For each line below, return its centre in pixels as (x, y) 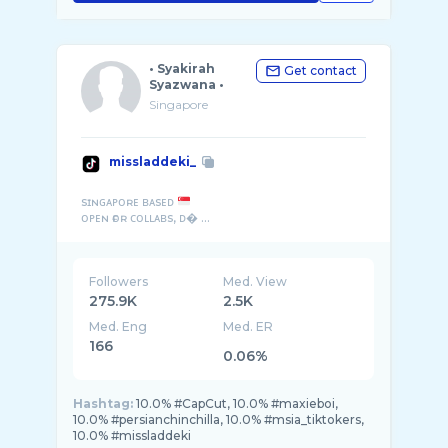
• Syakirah (182, 68)
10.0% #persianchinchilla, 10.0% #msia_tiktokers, (218, 419)
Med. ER (248, 326)
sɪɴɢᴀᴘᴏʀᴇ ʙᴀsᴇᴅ (129, 201)
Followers (118, 281)
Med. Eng (118, 326)
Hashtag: (103, 403)
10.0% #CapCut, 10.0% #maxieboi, (237, 403)
